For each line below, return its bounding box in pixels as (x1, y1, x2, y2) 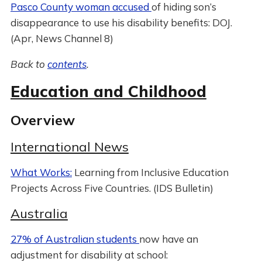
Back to (10, 58, 47, 70)
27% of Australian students (10, 233, 139, 245)
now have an (139, 233, 198, 245)
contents (47, 58, 87, 70)
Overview (10, 111, 75, 129)
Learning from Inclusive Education (71, 166, 229, 178)
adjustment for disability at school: (10, 249, 168, 261)
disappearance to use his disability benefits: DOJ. (10, 16, 232, 29)
